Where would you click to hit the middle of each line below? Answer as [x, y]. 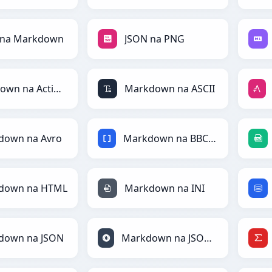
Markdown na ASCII [170, 89]
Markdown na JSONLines [208, 238]
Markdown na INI [165, 189]
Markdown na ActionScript [58, 89]
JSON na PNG [155, 39]
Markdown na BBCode [212, 139]
